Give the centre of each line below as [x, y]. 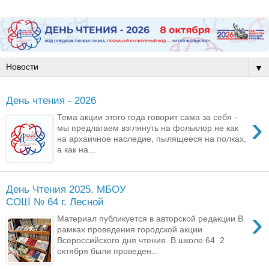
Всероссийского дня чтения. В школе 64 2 [141, 240]
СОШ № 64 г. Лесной [55, 201]
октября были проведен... [108, 251]
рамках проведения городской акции [130, 230]
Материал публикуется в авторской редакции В [150, 219]
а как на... [77, 150]
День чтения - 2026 [51, 100]
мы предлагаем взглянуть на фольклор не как [148, 128]
